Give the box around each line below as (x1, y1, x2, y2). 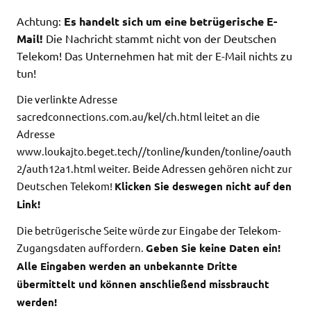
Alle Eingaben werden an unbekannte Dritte (17, 259, 237, 274)
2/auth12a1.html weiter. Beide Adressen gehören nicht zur (17, 162, 292, 176)
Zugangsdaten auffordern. (17, 241, 146, 255)
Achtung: (17, 14, 64, 28)
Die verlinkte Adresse (17, 92, 117, 106)
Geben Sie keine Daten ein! (146, 241, 280, 255)
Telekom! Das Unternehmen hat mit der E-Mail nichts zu (17, 49, 292, 63)
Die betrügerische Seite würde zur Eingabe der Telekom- (17, 224, 280, 237)
